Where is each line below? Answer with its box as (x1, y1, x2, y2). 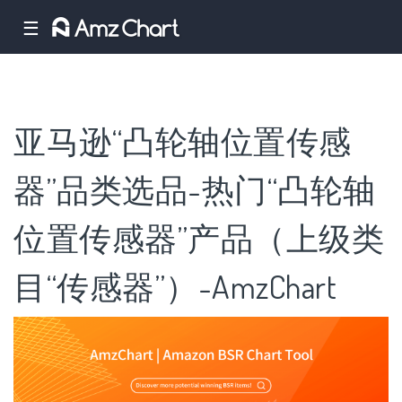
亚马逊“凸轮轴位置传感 (13, 120, 352, 162)
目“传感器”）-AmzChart (13, 266, 336, 308)
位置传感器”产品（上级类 (13, 217, 384, 259)
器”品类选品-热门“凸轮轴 (13, 169, 376, 211)
